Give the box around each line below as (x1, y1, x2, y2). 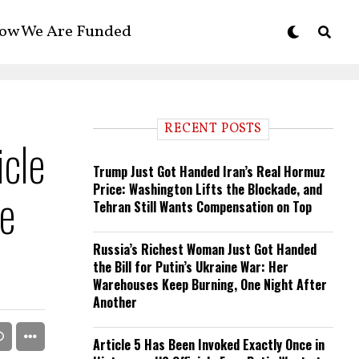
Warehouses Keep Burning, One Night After (93, 275, 327, 294)
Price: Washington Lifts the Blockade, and (93, 179, 322, 199)
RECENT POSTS (164, 120, 262, 138)
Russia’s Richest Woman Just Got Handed (93, 240, 317, 259)
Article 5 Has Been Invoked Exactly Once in (93, 335, 325, 354)
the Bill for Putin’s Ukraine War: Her (93, 257, 288, 276)
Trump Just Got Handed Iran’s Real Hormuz (93, 162, 325, 181)
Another (93, 292, 137, 312)
